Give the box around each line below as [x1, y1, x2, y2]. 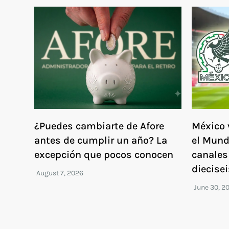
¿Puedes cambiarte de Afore [34, 120, 165, 132]
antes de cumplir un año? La [34, 134, 168, 146]
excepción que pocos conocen [34, 148, 174, 161]
